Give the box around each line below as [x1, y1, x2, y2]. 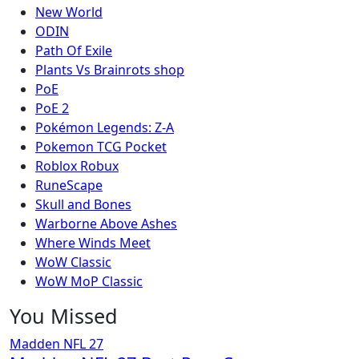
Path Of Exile [35, 42, 112, 59]
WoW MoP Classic [35, 272, 143, 290]
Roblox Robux [35, 157, 119, 175]
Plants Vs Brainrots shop [35, 61, 184, 79]
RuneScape [35, 176, 103, 194]
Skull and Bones [35, 196, 131, 213]
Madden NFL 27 [10, 335, 103, 353]
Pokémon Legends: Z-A [35, 119, 174, 136]
